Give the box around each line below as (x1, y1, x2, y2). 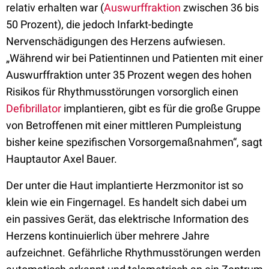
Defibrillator (6, 102, 61, 115)
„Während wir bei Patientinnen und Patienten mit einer (6, 52, 263, 64)
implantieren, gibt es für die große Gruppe (61, 102, 261, 115)
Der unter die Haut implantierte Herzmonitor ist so (6, 179, 243, 192)
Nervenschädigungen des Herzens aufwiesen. (6, 35, 226, 47)
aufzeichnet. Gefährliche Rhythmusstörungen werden (6, 246, 261, 259)
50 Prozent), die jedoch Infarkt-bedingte (6, 18, 193, 31)
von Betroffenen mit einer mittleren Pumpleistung (6, 119, 241, 131)
